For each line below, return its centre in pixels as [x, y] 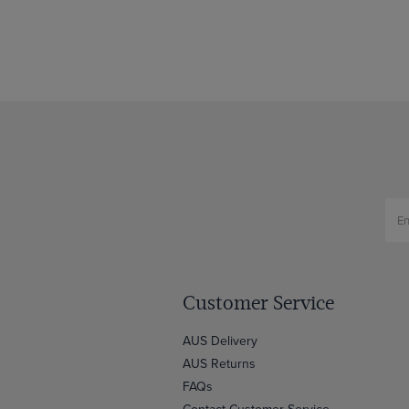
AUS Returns [219, 363]
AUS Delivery [220, 341]
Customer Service [258, 303]
